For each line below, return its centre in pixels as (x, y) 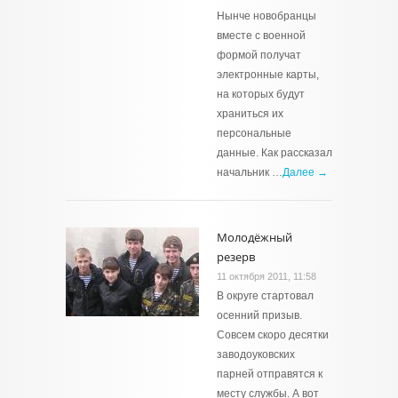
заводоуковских (256, 354)
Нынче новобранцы (267, 16)
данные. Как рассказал (275, 153)
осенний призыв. (259, 315)
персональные (254, 133)
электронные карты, (268, 75)
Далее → (305, 172)
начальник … (250, 172)
